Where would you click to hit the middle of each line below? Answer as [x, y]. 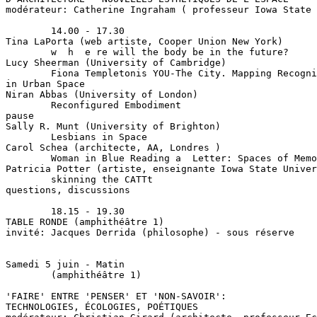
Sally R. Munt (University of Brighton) [113, 126]
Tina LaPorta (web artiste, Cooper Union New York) [144, 41]
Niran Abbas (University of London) [102, 94]
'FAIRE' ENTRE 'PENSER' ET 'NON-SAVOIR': [116, 296]
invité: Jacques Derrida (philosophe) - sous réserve [150, 232]
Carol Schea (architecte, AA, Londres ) [113, 148]
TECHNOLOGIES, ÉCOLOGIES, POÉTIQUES [102, 307]
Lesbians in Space [76, 137]
